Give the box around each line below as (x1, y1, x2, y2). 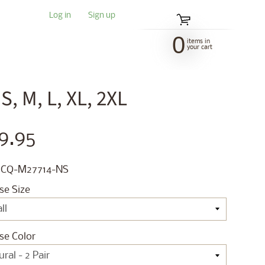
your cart (187, 44, 212, 51)
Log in (49, 11, 72, 20)
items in (187, 38, 210, 45)
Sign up (88, 11, 116, 20)
